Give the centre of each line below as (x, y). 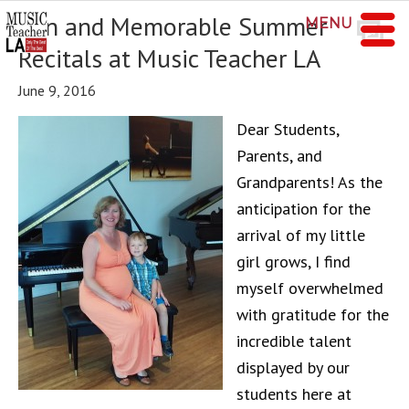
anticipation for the (304, 209)
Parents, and (279, 156)
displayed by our (293, 367)
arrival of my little (301, 235)
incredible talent (294, 341)
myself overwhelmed (310, 288)
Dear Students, (288, 129)
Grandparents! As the (309, 182)
